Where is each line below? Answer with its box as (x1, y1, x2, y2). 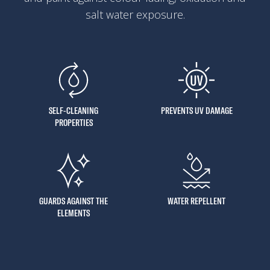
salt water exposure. (85, 7, 185, 22)
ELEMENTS (57, 206, 90, 219)
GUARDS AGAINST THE (39, 194, 108, 207)
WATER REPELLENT (168, 194, 225, 207)
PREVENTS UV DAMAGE (160, 104, 233, 116)
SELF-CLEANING (49, 104, 98, 116)
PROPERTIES (54, 116, 93, 128)
